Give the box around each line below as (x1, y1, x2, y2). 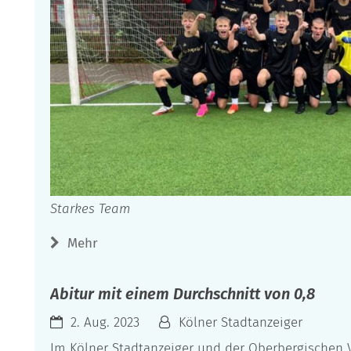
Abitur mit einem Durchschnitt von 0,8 (50, 284, 315, 304)
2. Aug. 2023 (71, 314, 139, 331)
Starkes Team (50, 201, 130, 218)
